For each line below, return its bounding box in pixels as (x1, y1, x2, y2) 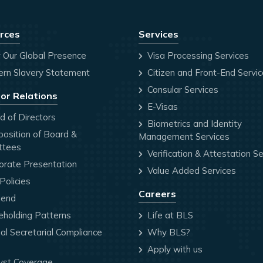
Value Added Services (145, 165, 236, 177)
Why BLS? (145, 227, 190, 238)
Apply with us (145, 244, 203, 255)
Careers (139, 188, 176, 200)
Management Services (139, 131, 230, 143)
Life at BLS (145, 210, 193, 221)
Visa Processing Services (145, 50, 249, 62)
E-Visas (145, 101, 178, 113)
